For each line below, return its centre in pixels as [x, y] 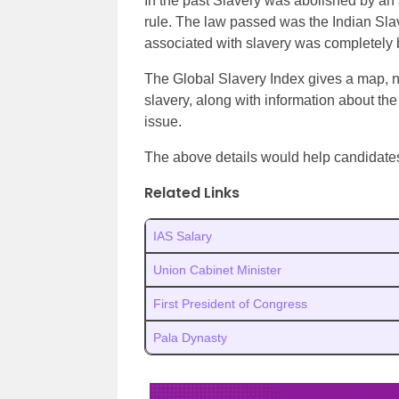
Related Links [192, 193]
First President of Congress [230, 304]
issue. [163, 122]
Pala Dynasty [190, 338]
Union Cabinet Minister [217, 270]
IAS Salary [183, 236]
